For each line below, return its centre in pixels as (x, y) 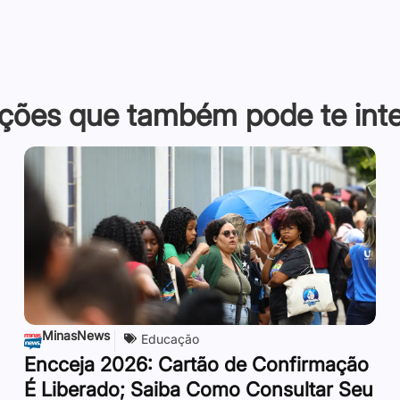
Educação (171, 338)
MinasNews (76, 335)
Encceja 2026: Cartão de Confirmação (197, 364)
